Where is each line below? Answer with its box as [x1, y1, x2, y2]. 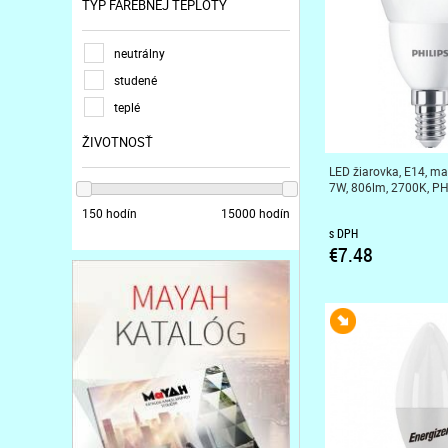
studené [114, 72, 157, 89]
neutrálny [114, 45, 165, 62]
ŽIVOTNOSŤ [82, 133, 153, 152]
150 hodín [82, 204, 137, 221]
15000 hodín [221, 204, 290, 221]
